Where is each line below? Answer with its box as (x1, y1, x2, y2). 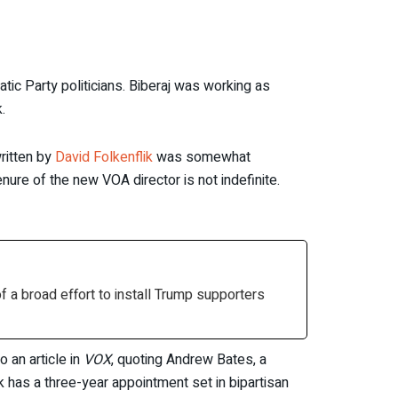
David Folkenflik (55, 146, 153, 168)
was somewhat (153, 146, 251, 168)
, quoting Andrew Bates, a (111, 348, 267, 370)
